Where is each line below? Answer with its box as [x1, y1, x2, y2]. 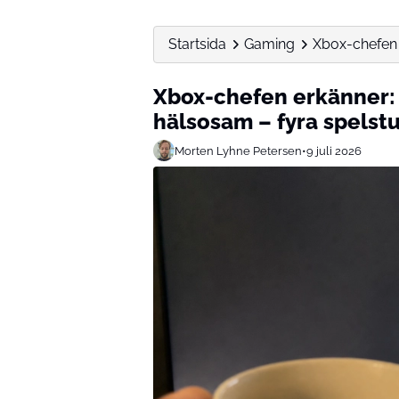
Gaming [244, 36, 295, 53]
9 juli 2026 [306, 143, 362, 158]
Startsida [168, 36, 226, 53]
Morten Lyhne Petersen [175, 143, 302, 158]
